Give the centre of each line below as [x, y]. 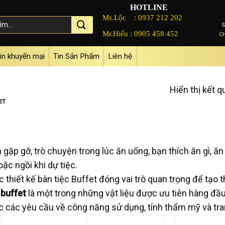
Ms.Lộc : [121, 17]
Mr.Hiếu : [119, 33]
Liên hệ [120, 56]
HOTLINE [149, 7]
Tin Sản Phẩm [77, 56]
